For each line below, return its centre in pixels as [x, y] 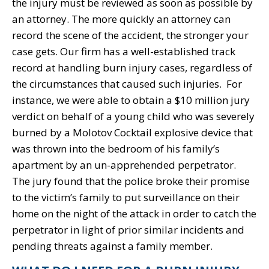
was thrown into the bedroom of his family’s [116, 148]
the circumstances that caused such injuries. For [127, 83]
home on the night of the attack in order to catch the [134, 213]
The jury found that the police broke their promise [131, 181]
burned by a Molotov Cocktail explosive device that [132, 132]
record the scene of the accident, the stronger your [130, 35]
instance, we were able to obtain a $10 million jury [131, 100]
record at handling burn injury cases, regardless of [132, 67]
